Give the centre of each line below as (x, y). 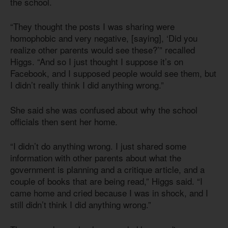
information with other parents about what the (96, 158)
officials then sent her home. (64, 121)
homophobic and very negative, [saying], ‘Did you (104, 38)
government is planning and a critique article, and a (107, 169)
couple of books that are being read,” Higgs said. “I (106, 181)
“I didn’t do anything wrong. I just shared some (98, 146)
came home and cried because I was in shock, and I (109, 193)
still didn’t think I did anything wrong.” (81, 205)
